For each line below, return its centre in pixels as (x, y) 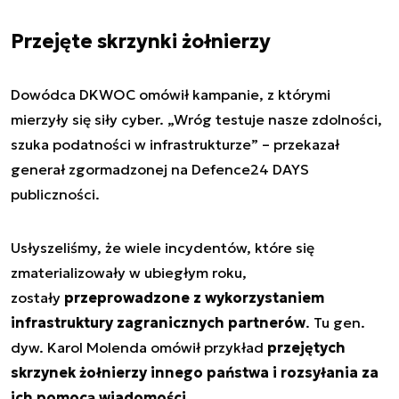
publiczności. (55, 194)
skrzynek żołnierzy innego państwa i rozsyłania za (195, 372)
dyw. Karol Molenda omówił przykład (139, 347)
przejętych (306, 347)
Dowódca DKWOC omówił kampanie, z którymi (171, 94)
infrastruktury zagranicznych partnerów (158, 322)
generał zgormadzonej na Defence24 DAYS (160, 169)
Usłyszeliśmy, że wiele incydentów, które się (163, 247)
